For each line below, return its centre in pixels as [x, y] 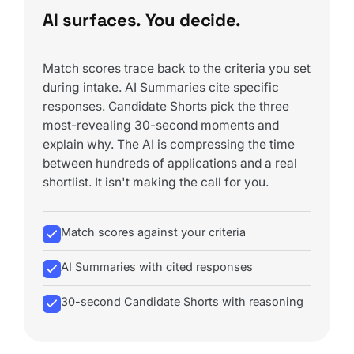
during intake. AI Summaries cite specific [161, 88]
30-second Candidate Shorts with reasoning [182, 301]
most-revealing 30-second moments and [161, 126]
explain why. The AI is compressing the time [169, 145]
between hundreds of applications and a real [170, 164]
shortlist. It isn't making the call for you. [156, 183]
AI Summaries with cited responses [157, 266]
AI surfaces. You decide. [142, 19]
